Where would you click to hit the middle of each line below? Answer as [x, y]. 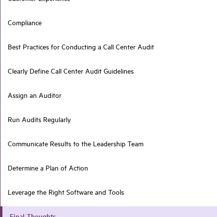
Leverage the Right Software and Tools [66, 192]
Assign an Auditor [35, 95]
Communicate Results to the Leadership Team [76, 144]
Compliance [25, 23]
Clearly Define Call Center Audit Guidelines [71, 71]
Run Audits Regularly [39, 119]
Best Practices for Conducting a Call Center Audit [81, 47]
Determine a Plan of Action [48, 168]
